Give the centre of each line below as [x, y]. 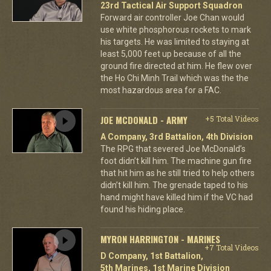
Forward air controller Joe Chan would [172, 17]
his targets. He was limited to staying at [175, 41]
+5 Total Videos [232, 118]
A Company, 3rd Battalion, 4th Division [176, 136]
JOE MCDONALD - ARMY [144, 119]
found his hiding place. [142, 209]
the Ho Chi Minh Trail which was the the [174, 78]
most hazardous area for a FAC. [161, 90]
